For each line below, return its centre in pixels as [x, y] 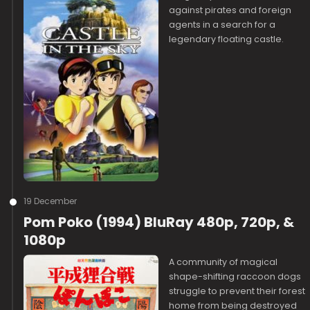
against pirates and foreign [230, 10]
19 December [51, 201]
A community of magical [224, 262]
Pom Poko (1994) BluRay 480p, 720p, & [159, 222]
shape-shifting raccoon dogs [235, 276]
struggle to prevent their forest [237, 291]
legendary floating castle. [227, 39]
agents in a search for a [222, 25]
